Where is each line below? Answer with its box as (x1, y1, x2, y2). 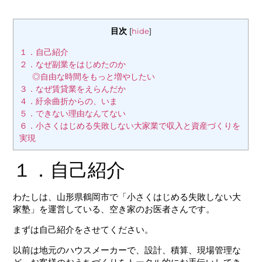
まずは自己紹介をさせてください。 (13, 223, 154, 235)
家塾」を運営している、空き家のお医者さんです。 (13, 203, 215, 215)
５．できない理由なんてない (19, 108, 126, 119)
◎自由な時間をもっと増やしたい (32, 71, 155, 82)
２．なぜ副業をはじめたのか (19, 58, 126, 70)
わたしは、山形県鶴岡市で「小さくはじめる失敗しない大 (13, 191, 242, 202)
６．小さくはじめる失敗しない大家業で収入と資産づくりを (19, 120, 241, 131)
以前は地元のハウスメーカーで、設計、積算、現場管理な (13, 244, 242, 256)
